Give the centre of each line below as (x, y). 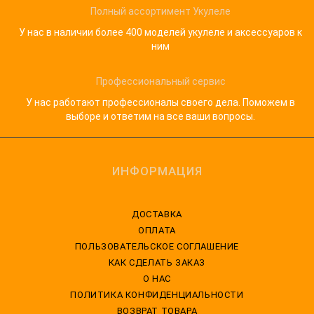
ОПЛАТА (157, 230)
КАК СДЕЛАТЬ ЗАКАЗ (157, 262)
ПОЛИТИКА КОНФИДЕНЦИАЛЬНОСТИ (157, 294)
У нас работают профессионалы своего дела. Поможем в (161, 102)
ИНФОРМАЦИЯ (157, 171)
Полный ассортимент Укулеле (161, 11)
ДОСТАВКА (157, 214)
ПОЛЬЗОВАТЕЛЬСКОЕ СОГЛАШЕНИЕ (157, 246)
